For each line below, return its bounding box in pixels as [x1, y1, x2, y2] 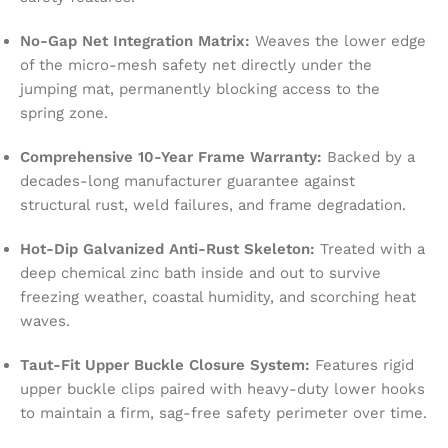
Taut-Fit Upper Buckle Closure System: [20, 355, 310, 374]
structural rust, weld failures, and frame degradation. [20, 195, 406, 214]
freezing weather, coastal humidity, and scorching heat [20, 287, 416, 306]
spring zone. [20, 103, 108, 122]
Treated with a [315, 239, 425, 258]
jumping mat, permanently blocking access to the [20, 79, 380, 98]
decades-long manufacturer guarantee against [20, 171, 355, 190]
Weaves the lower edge [250, 31, 426, 50]
